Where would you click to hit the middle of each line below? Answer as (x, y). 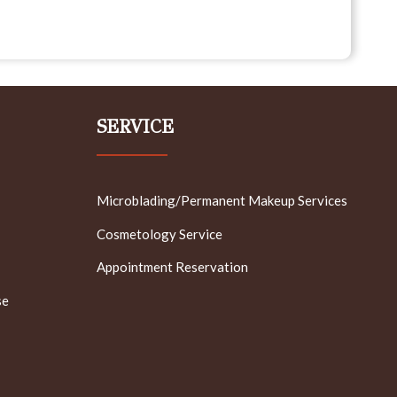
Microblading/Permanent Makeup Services (222, 201)
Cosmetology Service (159, 234)
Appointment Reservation (172, 267)
